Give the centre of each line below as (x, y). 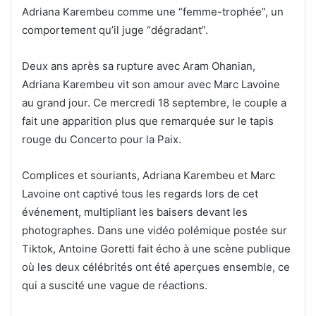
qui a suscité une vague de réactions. (115, 285)
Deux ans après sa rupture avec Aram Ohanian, (139, 66)
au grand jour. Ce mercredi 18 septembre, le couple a (154, 102)
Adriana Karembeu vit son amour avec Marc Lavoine (151, 84)
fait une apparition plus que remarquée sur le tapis (148, 121)
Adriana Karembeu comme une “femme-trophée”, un (153, 11)
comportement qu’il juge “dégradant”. (115, 30)
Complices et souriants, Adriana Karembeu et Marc (148, 175)
